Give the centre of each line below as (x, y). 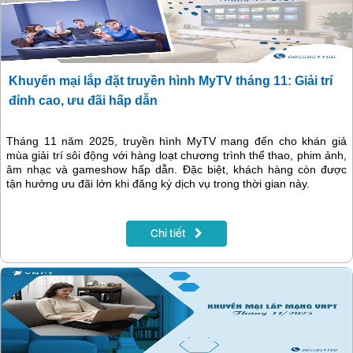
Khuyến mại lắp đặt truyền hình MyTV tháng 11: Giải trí (171, 81)
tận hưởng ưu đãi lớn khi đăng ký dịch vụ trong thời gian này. (158, 184)
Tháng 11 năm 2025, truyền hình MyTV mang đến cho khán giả (176, 141)
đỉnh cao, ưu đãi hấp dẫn (83, 101)
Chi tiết (169, 234)
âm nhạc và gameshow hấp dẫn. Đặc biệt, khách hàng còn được (176, 170)
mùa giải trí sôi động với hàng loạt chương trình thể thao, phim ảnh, (176, 156)
